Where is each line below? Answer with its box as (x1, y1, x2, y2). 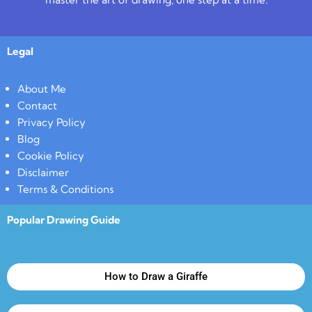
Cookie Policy (17, 149, 84, 162)
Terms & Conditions (17, 182, 114, 196)
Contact (17, 99, 57, 112)
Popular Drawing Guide (7, 213, 120, 226)
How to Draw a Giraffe (104, 270, 208, 283)
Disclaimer (17, 166, 69, 179)
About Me (17, 82, 66, 95)
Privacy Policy (17, 116, 86, 129)
